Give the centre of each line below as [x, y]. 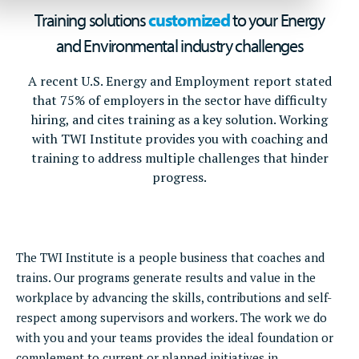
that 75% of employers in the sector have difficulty [179, 100]
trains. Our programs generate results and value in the [166, 277]
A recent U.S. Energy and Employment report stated [179, 81]
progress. [179, 177]
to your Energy [277, 20]
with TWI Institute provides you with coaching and [179, 139]
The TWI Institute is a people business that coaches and [170, 257]
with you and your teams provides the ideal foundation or [175, 337]
